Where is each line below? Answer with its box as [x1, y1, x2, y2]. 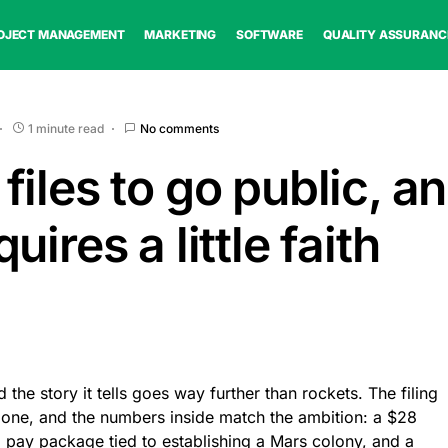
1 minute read [28, 120, 105, 136]
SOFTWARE [236, 27, 303, 42]
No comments [140, 120, 220, 136]
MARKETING [144, 27, 217, 42]
